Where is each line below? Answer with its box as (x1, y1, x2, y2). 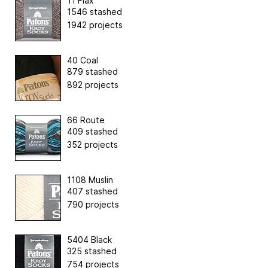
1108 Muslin (67, 174, 113, 185)
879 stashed (67, 66, 118, 77)
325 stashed (67, 245, 117, 256)
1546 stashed (67, 6, 122, 17)
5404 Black (67, 234, 112, 245)
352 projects (67, 139, 118, 150)
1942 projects (67, 19, 123, 30)
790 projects (67, 199, 119, 209)
